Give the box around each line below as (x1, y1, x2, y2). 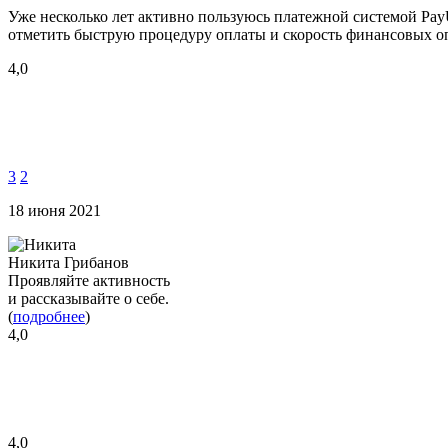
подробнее (13, 307, 85, 325)
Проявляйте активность (8, 271, 170, 289)
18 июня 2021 (8, 201, 101, 219)
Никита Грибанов (8, 253, 129, 271)
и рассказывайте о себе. (8, 289, 169, 307)
